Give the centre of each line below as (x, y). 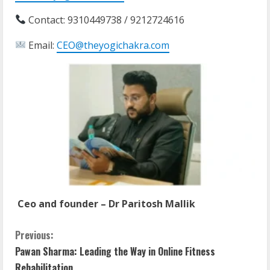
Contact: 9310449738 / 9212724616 (105, 20)
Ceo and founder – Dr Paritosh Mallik (106, 204)
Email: (42, 45)
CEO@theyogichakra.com (113, 45)
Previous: (34, 235)
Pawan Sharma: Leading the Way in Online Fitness (115, 252)
